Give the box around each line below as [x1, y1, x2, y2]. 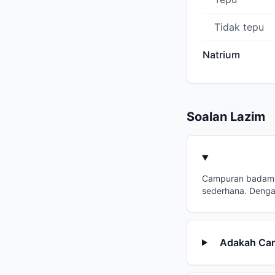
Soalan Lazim [187, 109, 265, 125]
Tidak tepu [214, 21, 264, 34]
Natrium [203, 48, 240, 61]
